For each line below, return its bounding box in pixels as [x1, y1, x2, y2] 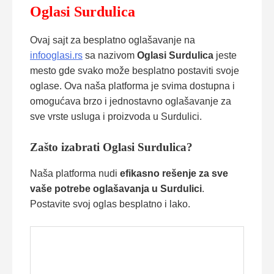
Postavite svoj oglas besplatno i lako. [30, 198, 190, 209]
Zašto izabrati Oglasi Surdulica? [30, 140, 193, 154]
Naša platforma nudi [30, 168, 120, 179]
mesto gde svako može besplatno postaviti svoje [30, 65, 239, 76]
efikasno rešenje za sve [120, 168, 228, 179]
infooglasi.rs [30, 50, 83, 61]
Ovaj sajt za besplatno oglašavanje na [30, 34, 195, 45]
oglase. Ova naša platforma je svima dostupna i [30, 80, 235, 91]
